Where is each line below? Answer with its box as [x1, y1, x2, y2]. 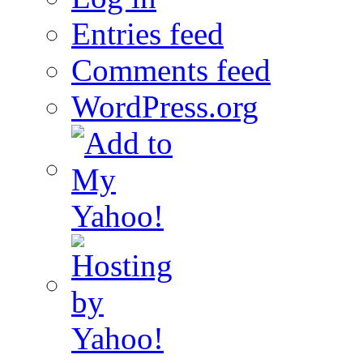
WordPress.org [71, 88, 258, 124]
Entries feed [71, 15, 224, 51]
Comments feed [71, 52, 271, 88]
